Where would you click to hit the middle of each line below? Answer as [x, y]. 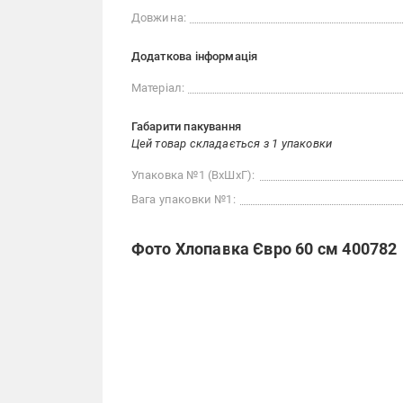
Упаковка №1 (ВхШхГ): [193, 175]
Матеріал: [158, 88]
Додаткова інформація [194, 57]
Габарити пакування [186, 127]
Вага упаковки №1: [183, 200]
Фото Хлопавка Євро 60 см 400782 [264, 249]
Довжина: [159, 18]
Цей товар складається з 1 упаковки [232, 144]
